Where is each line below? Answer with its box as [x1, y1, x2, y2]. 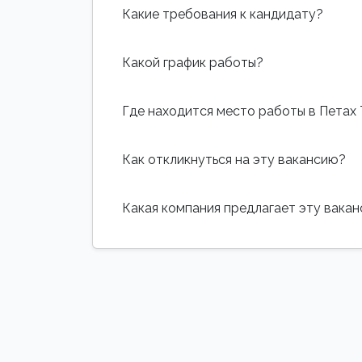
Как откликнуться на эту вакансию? [122, 151, 346, 167]
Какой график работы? [122, 54, 263, 70]
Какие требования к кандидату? [122, 6, 323, 22]
